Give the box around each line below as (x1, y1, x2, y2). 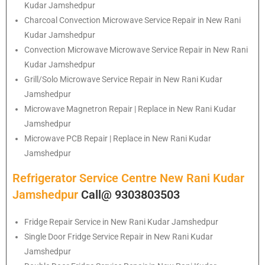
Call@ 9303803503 (81, 187, 180, 202)
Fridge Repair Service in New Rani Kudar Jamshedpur (24, 216, 218, 227)
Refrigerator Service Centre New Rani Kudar (12, 170, 244, 185)
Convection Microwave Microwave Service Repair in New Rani (24, 44, 248, 54)
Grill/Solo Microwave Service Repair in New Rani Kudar (24, 74, 222, 84)
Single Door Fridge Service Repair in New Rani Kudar (24, 231, 213, 241)
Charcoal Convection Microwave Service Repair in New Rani (24, 15, 241, 25)
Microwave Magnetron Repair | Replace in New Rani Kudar (24, 104, 236, 114)
